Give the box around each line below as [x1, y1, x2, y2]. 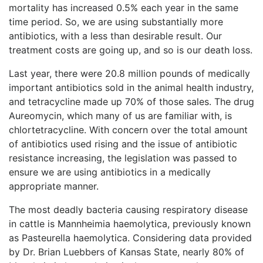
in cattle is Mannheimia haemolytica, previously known [9, 217, 251, 230]
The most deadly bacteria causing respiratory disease [9, 203, 248, 215]
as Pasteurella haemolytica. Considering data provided [9, 231, 252, 244]
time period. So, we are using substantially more [9, 15, 223, 28]
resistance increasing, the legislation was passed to [9, 151, 237, 164]
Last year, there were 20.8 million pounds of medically [9, 67, 250, 79]
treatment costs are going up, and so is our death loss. [9, 43, 252, 56]
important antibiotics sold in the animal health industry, [9, 81, 254, 93]
